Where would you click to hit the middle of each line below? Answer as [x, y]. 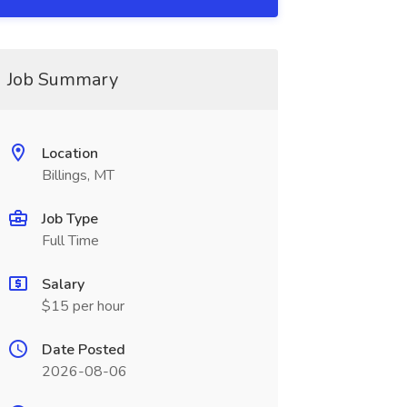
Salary [63, 284]
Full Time [70, 241]
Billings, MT [78, 175]
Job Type [69, 219]
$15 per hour [83, 306]
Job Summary [62, 79]
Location [69, 154]
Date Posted [83, 350]
